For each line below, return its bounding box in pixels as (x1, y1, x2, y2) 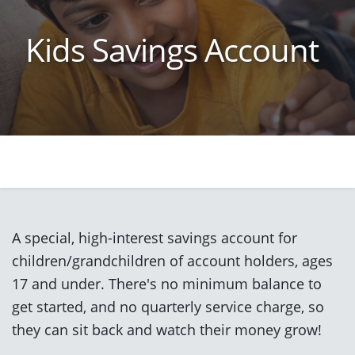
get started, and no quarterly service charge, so (12, 296, 324, 316)
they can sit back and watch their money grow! (12, 319, 322, 339)
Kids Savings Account (25, 27, 319, 71)
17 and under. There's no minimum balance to (12, 273, 322, 293)
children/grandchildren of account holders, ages (12, 250, 333, 270)
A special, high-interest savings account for (12, 227, 297, 247)
